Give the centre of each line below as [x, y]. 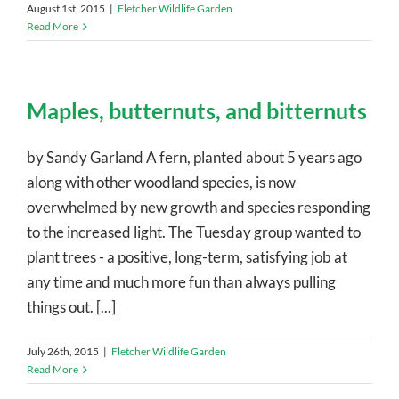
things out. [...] [71, 306]
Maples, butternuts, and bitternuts [197, 110]
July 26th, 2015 [63, 351]
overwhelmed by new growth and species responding [199, 207]
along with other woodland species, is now [161, 182]
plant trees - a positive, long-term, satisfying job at [187, 256]
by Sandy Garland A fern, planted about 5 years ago [194, 157]
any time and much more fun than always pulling [181, 281]
